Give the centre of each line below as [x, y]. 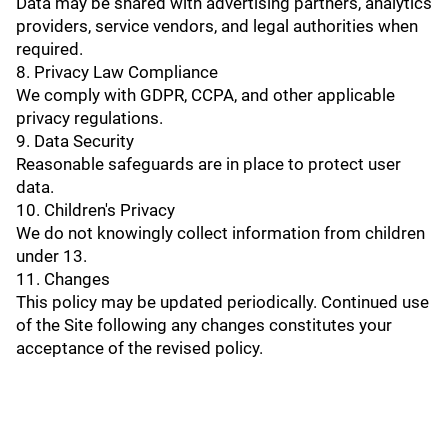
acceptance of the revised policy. [139, 348]
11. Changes [63, 279]
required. [49, 49]
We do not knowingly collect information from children [220, 233]
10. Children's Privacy [95, 210]
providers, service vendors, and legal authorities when [217, 26]
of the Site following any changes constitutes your [204, 325]
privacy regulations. [89, 118]
